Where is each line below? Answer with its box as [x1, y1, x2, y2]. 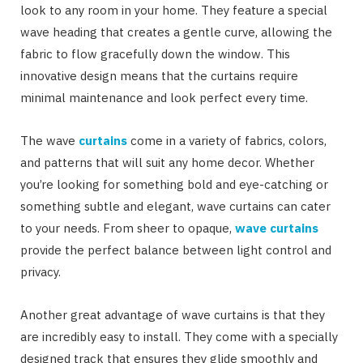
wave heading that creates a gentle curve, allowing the [20, 24, 332, 41]
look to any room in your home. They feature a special [20, 2, 327, 19]
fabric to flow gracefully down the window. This [20, 46, 290, 62]
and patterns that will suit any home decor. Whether [20, 155, 314, 171]
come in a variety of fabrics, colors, [127, 133, 327, 149]
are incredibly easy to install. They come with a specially [20, 329, 338, 345]
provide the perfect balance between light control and [20, 242, 331, 258]
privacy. [20, 264, 61, 280]
